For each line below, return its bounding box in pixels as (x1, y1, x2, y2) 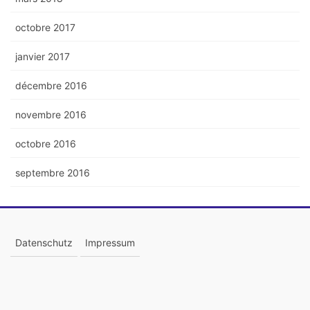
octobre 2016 (15, 137, 76, 149)
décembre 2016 (15, 79, 87, 91)
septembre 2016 (15, 166, 90, 179)
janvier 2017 (15, 50, 70, 62)
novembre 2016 (15, 108, 86, 120)
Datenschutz (15, 236, 73, 248)
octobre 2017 (15, 21, 75, 33)
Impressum (85, 236, 135, 248)
